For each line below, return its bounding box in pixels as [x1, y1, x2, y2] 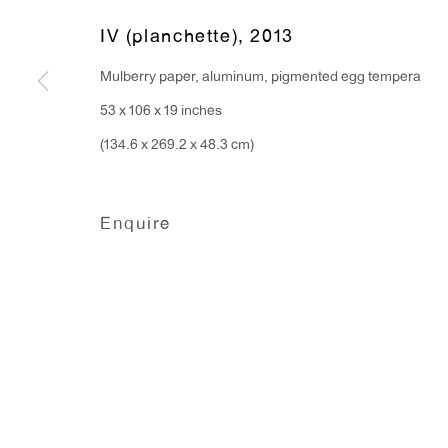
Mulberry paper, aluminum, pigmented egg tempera [100, 70, 421, 85]
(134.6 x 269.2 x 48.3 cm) [100, 138, 254, 153]
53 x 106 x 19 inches [100, 104, 222, 119]
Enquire [100, 216, 171, 234]
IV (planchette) [100, 28, 239, 47]
